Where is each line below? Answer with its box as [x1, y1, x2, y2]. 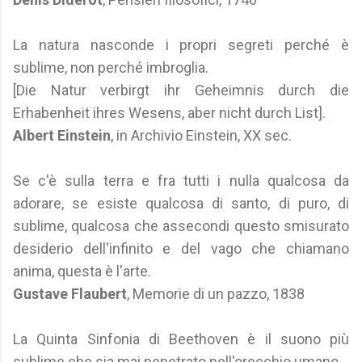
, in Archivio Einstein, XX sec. [111, 127, 292, 144]
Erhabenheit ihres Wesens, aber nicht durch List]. [13, 104, 326, 121]
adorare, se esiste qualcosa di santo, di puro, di [13, 195, 349, 212]
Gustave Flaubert [13, 285, 127, 302]
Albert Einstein [13, 127, 111, 144]
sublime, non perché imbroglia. [13, 59, 208, 76]
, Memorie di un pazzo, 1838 [127, 285, 305, 302]
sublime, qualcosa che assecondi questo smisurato [13, 217, 349, 234]
